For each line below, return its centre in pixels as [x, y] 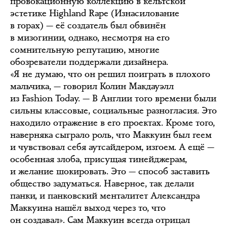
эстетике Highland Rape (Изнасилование [95, 13]
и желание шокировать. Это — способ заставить [110, 171]
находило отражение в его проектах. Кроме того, [112, 122]
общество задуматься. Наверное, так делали [102, 183]
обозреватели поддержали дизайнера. [89, 62]
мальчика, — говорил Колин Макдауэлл [92, 86]
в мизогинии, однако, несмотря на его [90, 37]
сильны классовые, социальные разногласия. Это [113, 110]
